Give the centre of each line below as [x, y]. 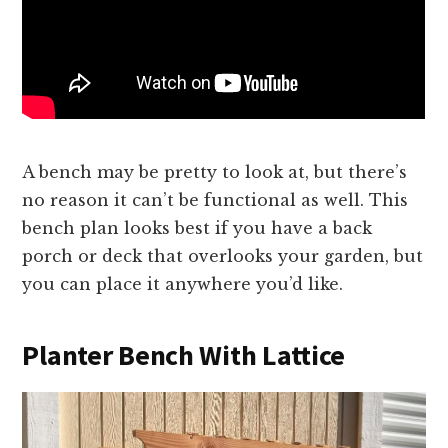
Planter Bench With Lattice [184, 355]
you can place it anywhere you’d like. [185, 284]
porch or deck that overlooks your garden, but [223, 256]
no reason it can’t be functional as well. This [215, 200]
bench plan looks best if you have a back [197, 228]
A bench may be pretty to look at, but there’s [215, 172]
